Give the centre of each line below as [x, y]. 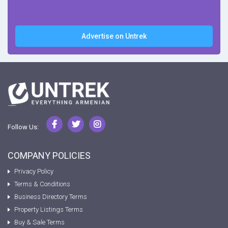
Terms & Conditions [42, 184]
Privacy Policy [34, 172]
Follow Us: [23, 127]
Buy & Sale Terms [39, 222]
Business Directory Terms [51, 197]
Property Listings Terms [49, 210]
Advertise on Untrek [114, 36]
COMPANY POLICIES [49, 156]
